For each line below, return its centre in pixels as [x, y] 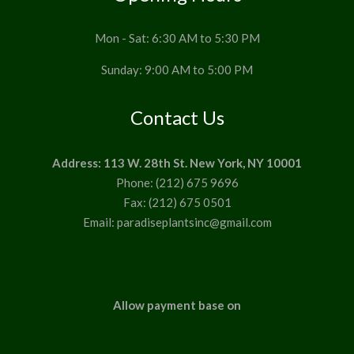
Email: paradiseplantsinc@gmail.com [177, 222]
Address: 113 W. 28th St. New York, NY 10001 [177, 162]
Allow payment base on [177, 305]
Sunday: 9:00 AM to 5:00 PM [177, 69]
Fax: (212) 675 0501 [177, 202]
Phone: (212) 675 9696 [177, 182]
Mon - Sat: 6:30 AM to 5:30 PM [177, 38]
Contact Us [177, 117]
